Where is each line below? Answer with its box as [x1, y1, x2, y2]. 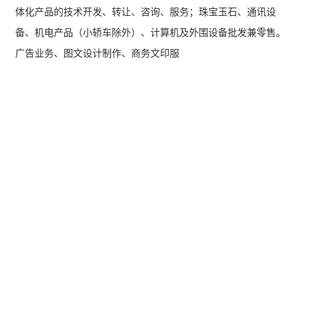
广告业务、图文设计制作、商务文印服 [15, 48, 180, 59]
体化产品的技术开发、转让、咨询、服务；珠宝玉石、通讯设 [15, 6, 277, 17]
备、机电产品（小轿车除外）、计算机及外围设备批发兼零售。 [15, 27, 286, 38]
